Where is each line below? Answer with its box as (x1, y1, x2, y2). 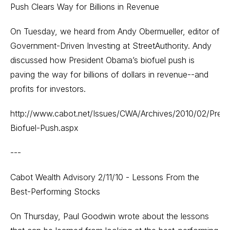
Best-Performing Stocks (10, 186, 100, 197)
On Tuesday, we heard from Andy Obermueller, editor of (10, 26, 220, 36)
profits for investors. (10, 84, 86, 94)
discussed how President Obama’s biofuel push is (10, 55, 195, 65)
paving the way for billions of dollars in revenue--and (10, 69, 208, 80)
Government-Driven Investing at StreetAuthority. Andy (10, 41, 212, 51)
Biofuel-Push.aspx (10, 123, 79, 133)
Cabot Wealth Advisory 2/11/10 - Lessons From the (10, 172, 199, 182)
